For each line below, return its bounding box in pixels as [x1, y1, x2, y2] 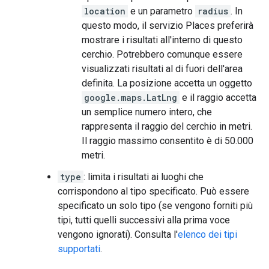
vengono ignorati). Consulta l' [58, 229, 178, 241]
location [84, 5, 125, 17]
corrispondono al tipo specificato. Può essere [58, 186, 249, 198]
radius [198, 5, 228, 17]
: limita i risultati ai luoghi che [83, 171, 204, 183]
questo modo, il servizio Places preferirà [82, 20, 253, 32]
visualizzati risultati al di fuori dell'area [82, 63, 243, 75]
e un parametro [128, 5, 195, 17]
